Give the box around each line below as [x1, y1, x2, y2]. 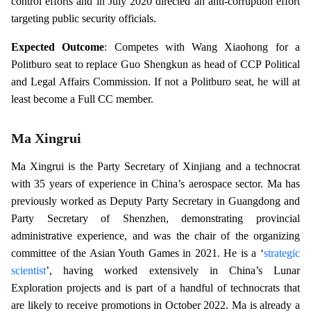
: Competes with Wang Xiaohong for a [104, 40, 301, 53]
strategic [264, 246, 300, 259]
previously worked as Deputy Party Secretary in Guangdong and [11, 194, 300, 207]
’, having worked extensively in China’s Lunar [46, 264, 300, 276]
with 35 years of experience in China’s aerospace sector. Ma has [11, 177, 300, 190]
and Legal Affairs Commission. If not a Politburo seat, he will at [11, 75, 300, 87]
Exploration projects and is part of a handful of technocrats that [11, 281, 300, 294]
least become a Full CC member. [11, 92, 153, 105]
